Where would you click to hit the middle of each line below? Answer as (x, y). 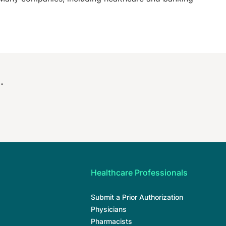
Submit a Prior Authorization (137, 197)
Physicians (109, 209)
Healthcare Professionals (139, 173)
